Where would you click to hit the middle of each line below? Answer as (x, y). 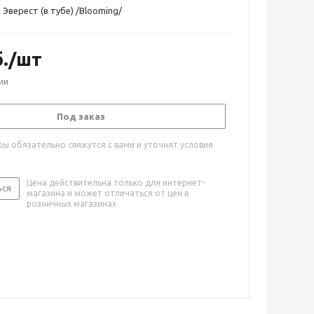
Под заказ (81, 116)
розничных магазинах (71, 204)
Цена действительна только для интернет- (116, 183)
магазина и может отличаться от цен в (108, 193)
